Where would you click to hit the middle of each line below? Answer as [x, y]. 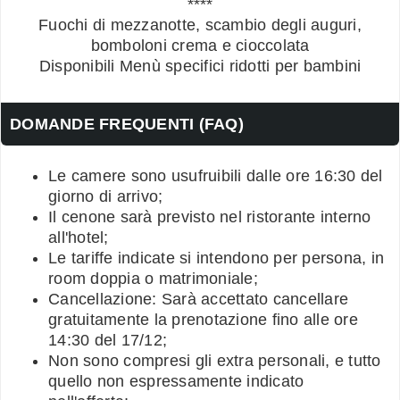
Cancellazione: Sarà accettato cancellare [198, 299]
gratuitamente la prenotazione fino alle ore [203, 319]
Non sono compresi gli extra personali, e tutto [215, 360]
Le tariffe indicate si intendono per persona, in [216, 258]
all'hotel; [79, 237]
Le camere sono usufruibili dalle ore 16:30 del [216, 175]
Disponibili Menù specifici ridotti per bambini [200, 66]
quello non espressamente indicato [176, 381]
